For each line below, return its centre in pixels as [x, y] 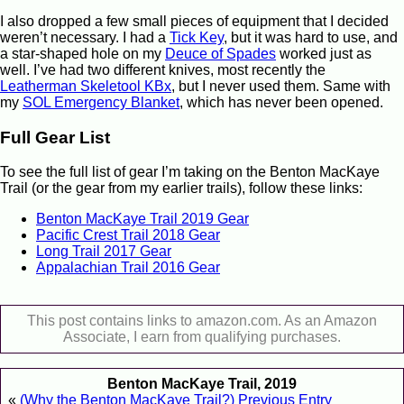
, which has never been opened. [281, 102]
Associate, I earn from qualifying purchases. [202, 337]
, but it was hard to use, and [311, 37]
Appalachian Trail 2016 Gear [128, 268]
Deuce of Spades [220, 53]
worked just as [324, 53]
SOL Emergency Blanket [101, 102]
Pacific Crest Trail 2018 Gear [128, 235]
